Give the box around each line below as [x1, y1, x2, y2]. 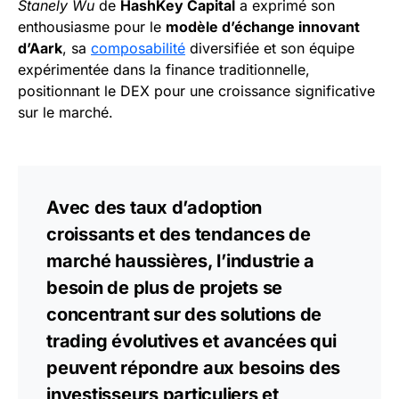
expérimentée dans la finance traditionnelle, [18, 61, 310, 78]
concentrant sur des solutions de [46, 304, 322, 325]
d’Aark [18, 39, 62, 57]
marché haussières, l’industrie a [46, 250, 314, 272]
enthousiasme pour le [18, 18, 166, 36]
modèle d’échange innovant [166, 18, 360, 36]
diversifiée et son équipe [185, 39, 354, 57]
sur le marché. [18, 103, 113, 121]
